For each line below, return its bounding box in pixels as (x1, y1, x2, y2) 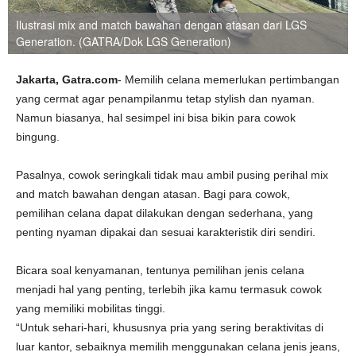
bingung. (16, 130, 60, 143)
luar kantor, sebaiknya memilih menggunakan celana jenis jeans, (16, 340, 340, 353)
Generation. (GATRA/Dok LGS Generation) (16, 33, 231, 49)
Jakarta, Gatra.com (16, 73, 118, 86)
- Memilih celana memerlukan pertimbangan (118, 73, 339, 86)
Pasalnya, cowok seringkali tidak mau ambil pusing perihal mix (16, 168, 328, 181)
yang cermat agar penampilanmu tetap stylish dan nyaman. (16, 92, 315, 105)
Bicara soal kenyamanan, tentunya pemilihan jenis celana (16, 264, 304, 277)
